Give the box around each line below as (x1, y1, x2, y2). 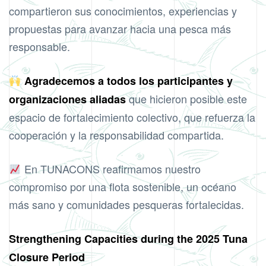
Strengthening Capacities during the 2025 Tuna (9, 231, 248, 247)
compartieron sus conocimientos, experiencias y (9, 3, 237, 19)
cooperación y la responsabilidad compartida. (9, 127, 224, 143)
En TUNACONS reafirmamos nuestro (21, 161, 201, 177)
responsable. (9, 39, 70, 55)
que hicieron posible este (126, 91, 247, 107)
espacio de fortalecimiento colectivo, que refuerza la (9, 109, 255, 125)
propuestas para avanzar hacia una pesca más (9, 21, 231, 37)
